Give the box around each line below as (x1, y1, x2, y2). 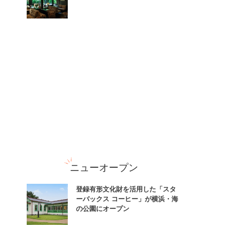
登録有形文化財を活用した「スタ (76, 183, 176, 194)
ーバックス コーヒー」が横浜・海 (76, 193, 178, 203)
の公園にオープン (76, 203, 129, 213)
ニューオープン (69, 160, 138, 174)
